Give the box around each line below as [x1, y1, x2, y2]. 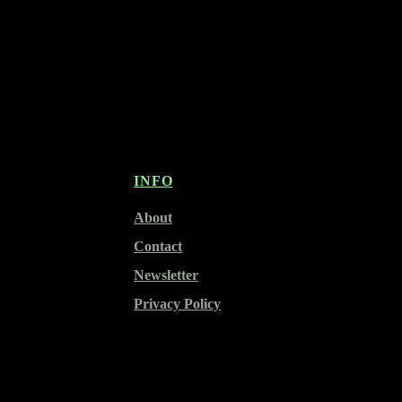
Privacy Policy [134, 296, 222, 312]
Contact [134, 239, 183, 255]
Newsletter [134, 267, 199, 284]
